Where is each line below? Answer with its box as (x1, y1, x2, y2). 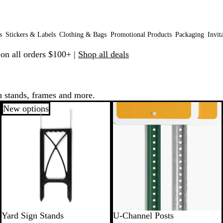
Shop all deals (78, 49, 129, 59)
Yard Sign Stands (1, 211, 64, 221)
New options (3, 104, 49, 113)
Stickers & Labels (5, 31, 56, 38)
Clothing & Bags (59, 31, 107, 38)
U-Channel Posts (113, 211, 174, 221)
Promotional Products (110, 31, 172, 38)
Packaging (175, 31, 204, 38)
